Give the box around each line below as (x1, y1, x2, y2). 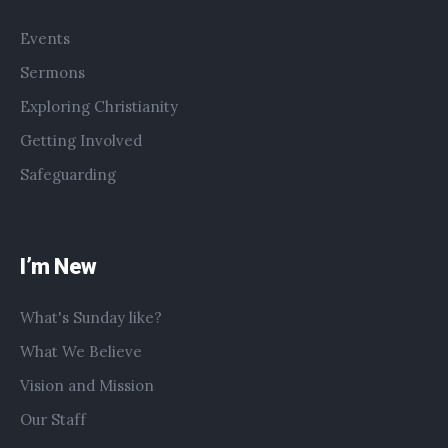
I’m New (20, 254, 97, 280)
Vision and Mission (20, 376, 155, 396)
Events (20, 29, 71, 49)
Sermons (20, 63, 86, 83)
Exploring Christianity (20, 97, 179, 117)
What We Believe (20, 342, 143, 362)
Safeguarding (20, 165, 117, 185)
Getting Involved (20, 131, 143, 151)
